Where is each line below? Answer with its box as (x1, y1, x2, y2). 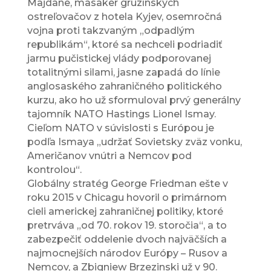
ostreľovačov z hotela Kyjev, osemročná (27, 11, 222, 23)
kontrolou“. (27, 164, 82, 176)
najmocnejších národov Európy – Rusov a (27, 247, 227, 260)
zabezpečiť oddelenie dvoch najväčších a (27, 233, 227, 246)
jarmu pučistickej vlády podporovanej (27, 53, 211, 65)
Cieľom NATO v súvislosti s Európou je (27, 122, 214, 134)
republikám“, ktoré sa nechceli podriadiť (27, 39, 223, 51)
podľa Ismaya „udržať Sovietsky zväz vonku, (27, 136, 242, 148)
